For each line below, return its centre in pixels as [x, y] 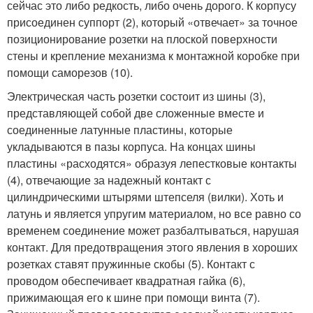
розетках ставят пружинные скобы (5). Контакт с [131, 264]
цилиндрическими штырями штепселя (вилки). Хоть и [145, 197]
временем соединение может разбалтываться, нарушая [153, 231]
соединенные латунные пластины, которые [120, 130]
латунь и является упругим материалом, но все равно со [154, 214]
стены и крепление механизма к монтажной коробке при [153, 56]
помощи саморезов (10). [70, 73]
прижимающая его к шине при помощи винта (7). [133, 298]
